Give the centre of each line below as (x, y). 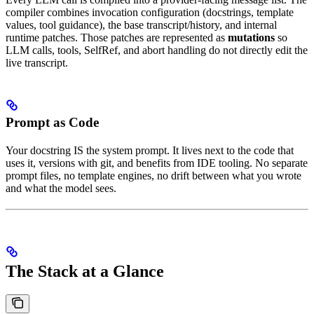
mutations (251, 37)
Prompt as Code (52, 122)
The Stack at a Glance (85, 271)
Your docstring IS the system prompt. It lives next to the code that (150, 150)
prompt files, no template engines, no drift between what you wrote (153, 175)
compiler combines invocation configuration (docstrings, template (150, 12)
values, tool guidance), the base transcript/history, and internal (141, 25)
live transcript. (37, 62)
